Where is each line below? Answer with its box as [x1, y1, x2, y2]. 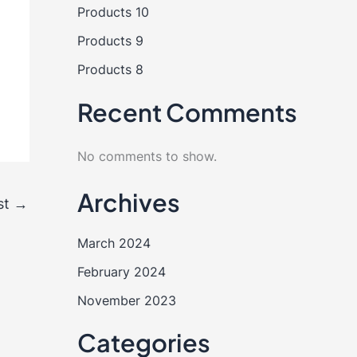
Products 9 [76, 33, 143, 49]
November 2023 [76, 292, 176, 308]
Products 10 [76, 4, 149, 21]
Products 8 [76, 61, 143, 78]
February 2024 [76, 263, 166, 280]
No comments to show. [76, 148, 217, 164]
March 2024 [76, 234, 151, 251]
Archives [76, 186, 180, 218]
